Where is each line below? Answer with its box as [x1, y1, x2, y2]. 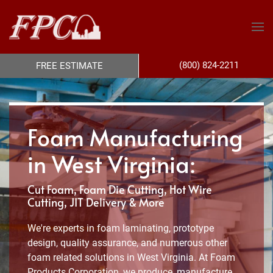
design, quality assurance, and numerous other [27, 237, 227, 249]
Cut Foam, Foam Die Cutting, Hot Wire [27, 182, 212, 197]
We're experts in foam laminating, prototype [27, 222, 214, 234]
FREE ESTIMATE [36, 60, 104, 71]
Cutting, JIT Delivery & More [27, 195, 165, 210]
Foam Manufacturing [27, 122, 243, 152]
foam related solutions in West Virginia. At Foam [27, 252, 235, 263]
